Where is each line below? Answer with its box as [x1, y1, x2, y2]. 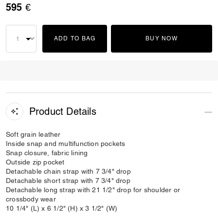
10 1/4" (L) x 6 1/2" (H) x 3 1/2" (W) [6, 204, 118, 212]
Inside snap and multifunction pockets [6, 140, 126, 147]
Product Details [29, 105, 96, 117]
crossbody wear [6, 195, 56, 203]
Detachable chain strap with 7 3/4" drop [6, 167, 131, 175]
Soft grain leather [6, 130, 61, 138]
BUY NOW [145, 35, 178, 42]
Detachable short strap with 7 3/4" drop [6, 177, 130, 184]
